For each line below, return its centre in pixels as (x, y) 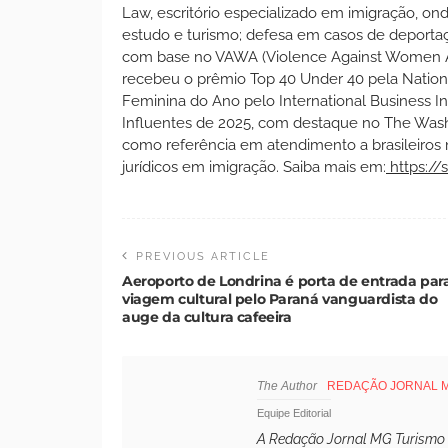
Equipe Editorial (294, 412)
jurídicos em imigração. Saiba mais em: (254, 166)
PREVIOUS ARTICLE (203, 256)
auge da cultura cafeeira (207, 316)
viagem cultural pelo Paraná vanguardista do (280, 298)
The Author (287, 385)
